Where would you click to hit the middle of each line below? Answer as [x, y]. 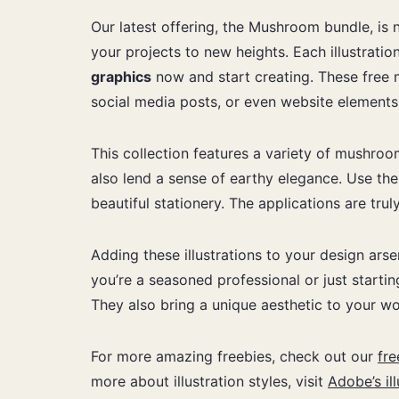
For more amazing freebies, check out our [234, 356]
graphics [121, 76]
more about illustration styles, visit [209, 381]
